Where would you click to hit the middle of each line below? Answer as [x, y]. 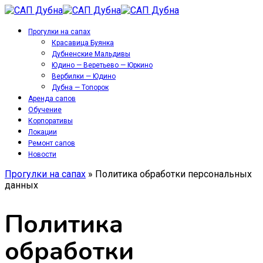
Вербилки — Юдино [84, 76]
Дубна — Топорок [80, 87]
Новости [42, 154]
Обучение [45, 110]
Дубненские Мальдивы [91, 54]
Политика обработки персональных [173, 174]
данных [21, 185]
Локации [43, 132]
